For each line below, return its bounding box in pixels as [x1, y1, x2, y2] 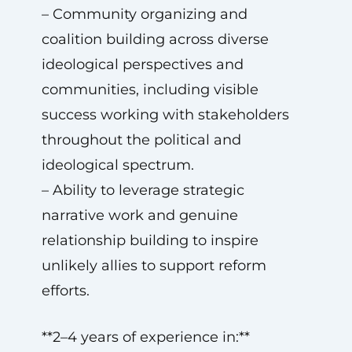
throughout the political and [41, 131, 241, 148]
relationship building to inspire [41, 232, 258, 249]
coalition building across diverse [41, 31, 269, 48]
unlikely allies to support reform [41, 257, 266, 274]
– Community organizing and [41, 5, 247, 23]
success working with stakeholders [41, 106, 289, 123]
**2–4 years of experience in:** [41, 328, 250, 346]
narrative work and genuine [41, 207, 238, 224]
